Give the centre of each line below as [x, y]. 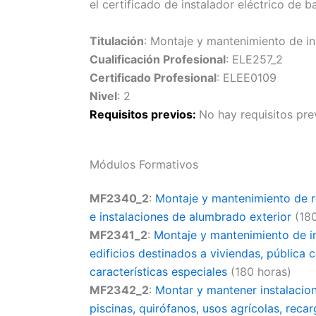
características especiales [158, 272]
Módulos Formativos [144, 165]
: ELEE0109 [246, 77]
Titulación [116, 41]
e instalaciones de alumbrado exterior [190, 217]
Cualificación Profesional [157, 59]
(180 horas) [259, 272]
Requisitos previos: [144, 114]
